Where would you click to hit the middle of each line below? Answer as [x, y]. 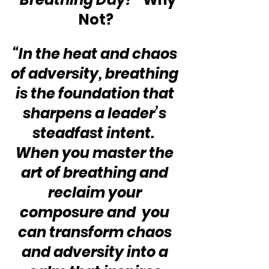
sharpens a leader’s [96, 113]
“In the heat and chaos [96, 54]
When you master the [96, 153]
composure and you [96, 213]
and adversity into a [96, 252]
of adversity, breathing [96, 74]
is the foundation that [96, 94]
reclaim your [96, 193]
